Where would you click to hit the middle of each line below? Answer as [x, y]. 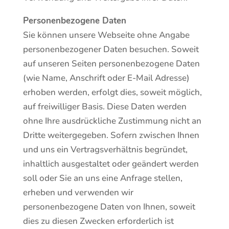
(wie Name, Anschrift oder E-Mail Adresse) [106, 78]
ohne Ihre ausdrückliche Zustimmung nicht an [112, 121]
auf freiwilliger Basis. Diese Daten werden [105, 107]
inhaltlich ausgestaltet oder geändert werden [111, 164]
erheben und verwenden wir [78, 192]
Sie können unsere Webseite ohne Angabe [106, 35]
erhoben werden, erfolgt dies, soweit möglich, [112, 92]
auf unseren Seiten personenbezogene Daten [111, 64]
